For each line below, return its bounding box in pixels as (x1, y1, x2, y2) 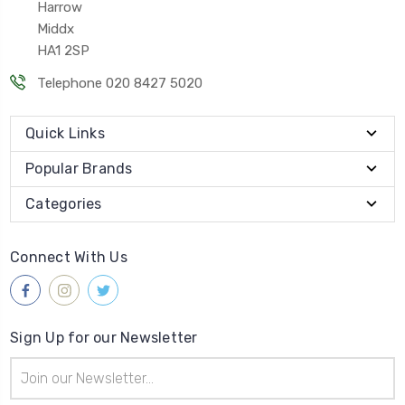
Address (10, 378, 57, 394)
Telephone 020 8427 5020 (37, 75, 202, 92)
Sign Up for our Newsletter (10, 329, 198, 347)
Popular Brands (25, 160, 133, 178)
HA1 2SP (37, 42, 89, 60)
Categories (25, 195, 102, 213)
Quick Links (25, 125, 105, 143)
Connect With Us (10, 249, 127, 267)
